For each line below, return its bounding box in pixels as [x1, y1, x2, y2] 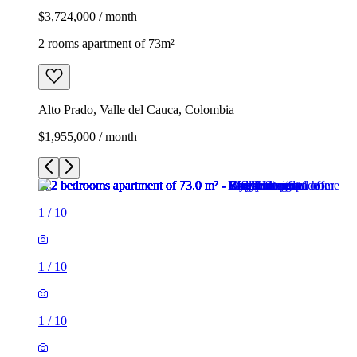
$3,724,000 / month [38, 9, 137, 23]
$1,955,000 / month [38, 129, 137, 143]
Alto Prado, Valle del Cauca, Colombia [38, 102, 234, 116]
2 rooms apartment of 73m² [38, 36, 175, 50]
